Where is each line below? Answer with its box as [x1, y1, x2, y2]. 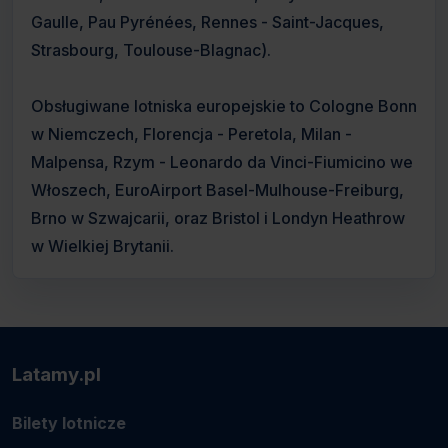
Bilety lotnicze [12, 413, 126, 433]
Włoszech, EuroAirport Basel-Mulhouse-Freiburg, [31, 180, 404, 200]
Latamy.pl [12, 363, 101, 386]
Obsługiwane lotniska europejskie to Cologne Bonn [31, 96, 417, 116]
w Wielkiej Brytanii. [31, 236, 174, 256]
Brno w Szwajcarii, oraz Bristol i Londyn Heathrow [31, 208, 405, 228]
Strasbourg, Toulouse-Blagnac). [31, 40, 271, 60]
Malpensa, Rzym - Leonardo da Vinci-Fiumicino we [31, 152, 413, 172]
